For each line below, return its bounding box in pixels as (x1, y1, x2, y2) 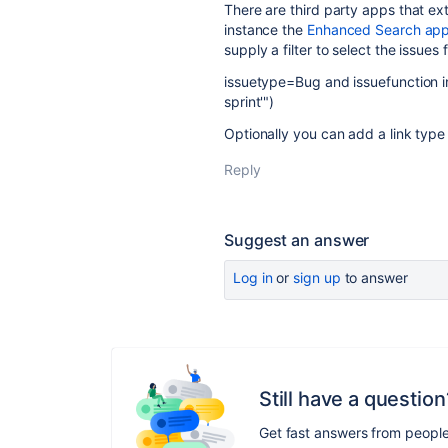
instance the (224, 21, 307, 38)
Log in (233, 269, 273, 286)
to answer (340, 269, 408, 286)
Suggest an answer (224, 230, 370, 250)
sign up (293, 269, 341, 286)
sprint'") (224, 93, 275, 110)
